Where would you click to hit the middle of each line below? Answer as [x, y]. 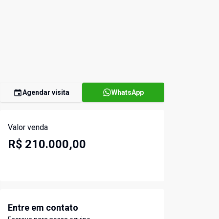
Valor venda [28, 128]
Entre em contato [43, 208]
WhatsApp [128, 93]
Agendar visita [46, 93]
